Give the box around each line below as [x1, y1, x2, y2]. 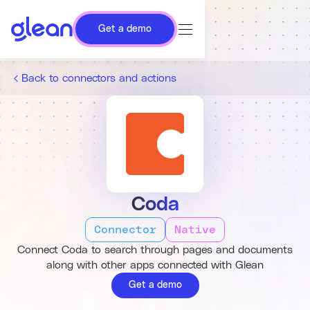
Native [174, 224, 216, 235]
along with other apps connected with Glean [46, 259, 264, 271]
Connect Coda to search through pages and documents [17, 244, 293, 255]
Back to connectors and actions [21, 73, 177, 84]
